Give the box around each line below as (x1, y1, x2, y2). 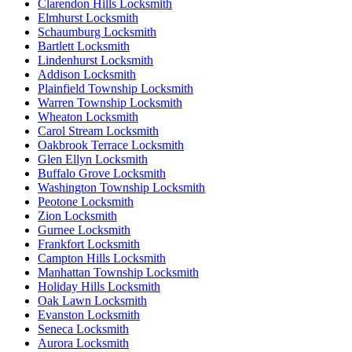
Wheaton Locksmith (38, 109, 138, 123)
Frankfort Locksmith (38, 236, 140, 251)
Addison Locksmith (38, 67, 136, 81)
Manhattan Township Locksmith (38, 265, 199, 279)
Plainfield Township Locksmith (38, 81, 193, 95)
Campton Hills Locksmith (38, 251, 166, 265)
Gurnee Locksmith (38, 222, 130, 236)
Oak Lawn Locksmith (38, 293, 147, 307)
